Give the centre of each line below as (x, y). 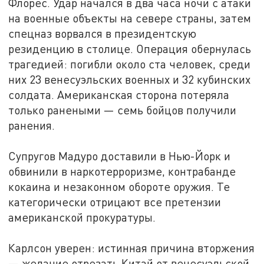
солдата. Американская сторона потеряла (119, 94)
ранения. (32, 125)
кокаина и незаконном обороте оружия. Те (119, 186)
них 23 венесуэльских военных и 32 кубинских (130, 79)
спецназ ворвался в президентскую (103, 33)
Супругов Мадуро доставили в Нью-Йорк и (120, 156)
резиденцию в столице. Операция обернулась (130, 48)
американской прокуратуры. (82, 217)
